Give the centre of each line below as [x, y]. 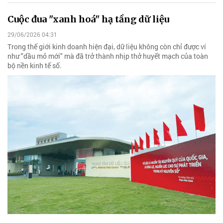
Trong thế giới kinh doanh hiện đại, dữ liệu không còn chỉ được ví [107, 47]
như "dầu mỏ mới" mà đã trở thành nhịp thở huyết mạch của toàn [108, 56]
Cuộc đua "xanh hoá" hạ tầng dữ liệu [88, 19]
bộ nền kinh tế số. [35, 66]
